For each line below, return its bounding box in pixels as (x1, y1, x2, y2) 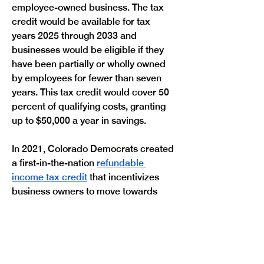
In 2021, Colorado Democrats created (12, 143, 176, 154)
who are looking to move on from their (12, 228, 176, 239)
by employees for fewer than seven (12, 72, 164, 84)
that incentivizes (87, 171, 161, 183)
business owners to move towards (12, 186, 160, 197)
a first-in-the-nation (12, 157, 97, 169)
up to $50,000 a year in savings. (12, 115, 146, 126)
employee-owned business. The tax (12, 2, 166, 13)
